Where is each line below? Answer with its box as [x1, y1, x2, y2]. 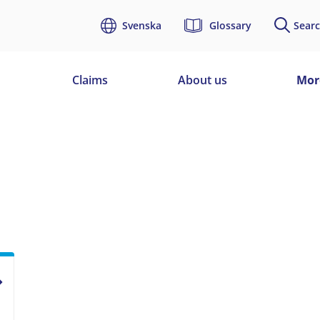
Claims [71, 72, 108, 88]
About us [178, 72, 228, 88]
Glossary [209, 19, 251, 32]
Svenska [122, 19, 161, 32]
